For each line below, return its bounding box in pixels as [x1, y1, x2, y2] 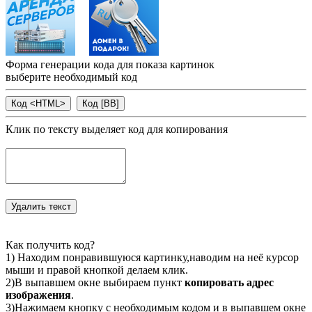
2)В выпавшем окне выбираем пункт [6, 276, 185, 289]
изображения [6, 289, 71, 302]
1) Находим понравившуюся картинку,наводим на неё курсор [6, 251, 299, 264]
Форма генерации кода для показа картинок [6, 58, 214, 71]
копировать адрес [185, 276, 274, 289]
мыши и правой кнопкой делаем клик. [6, 264, 188, 276]
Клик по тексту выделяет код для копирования [6, 123, 228, 136]
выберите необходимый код [6, 71, 137, 84]
